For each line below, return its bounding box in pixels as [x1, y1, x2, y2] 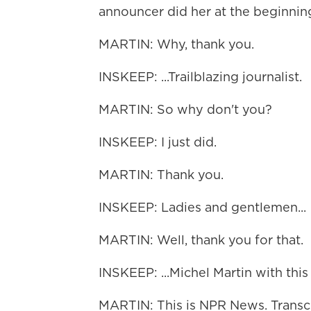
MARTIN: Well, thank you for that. [99, 231, 303, 249]
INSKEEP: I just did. [99, 133, 217, 151]
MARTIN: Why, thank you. [99, 35, 254, 53]
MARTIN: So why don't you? [99, 101, 272, 118]
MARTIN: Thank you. [99, 166, 224, 183]
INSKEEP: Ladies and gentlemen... [99, 199, 306, 216]
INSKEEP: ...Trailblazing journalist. [99, 68, 302, 85]
